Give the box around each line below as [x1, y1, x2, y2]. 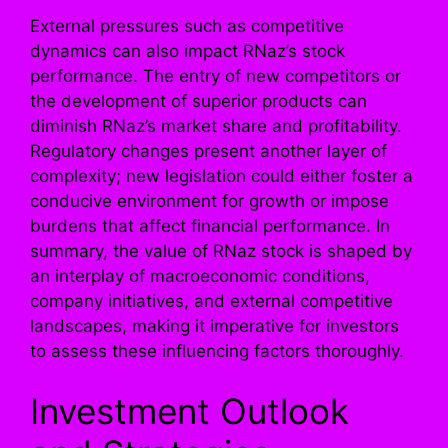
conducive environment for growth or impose [30, 191, 389, 212]
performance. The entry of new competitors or [30, 66, 401, 87]
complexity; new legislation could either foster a [30, 166, 413, 187]
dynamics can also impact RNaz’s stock [30, 41, 345, 62]
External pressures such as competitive [30, 16, 344, 37]
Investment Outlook [30, 389, 349, 432]
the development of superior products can [30, 91, 367, 112]
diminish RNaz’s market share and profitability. [30, 116, 402, 137]
